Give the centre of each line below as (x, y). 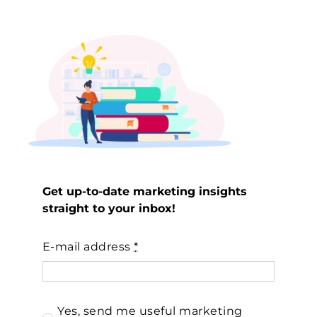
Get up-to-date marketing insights (144, 191)
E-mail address (88, 246)
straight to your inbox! (109, 208)
